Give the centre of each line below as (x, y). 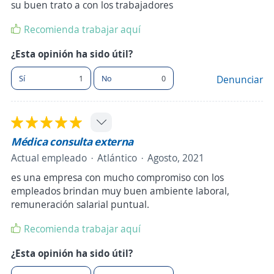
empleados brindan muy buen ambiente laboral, (120, 191)
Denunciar (240, 80)
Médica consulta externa (72, 142)
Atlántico (117, 158)
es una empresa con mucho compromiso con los (117, 178)
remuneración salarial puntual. (80, 205)
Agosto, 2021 (176, 158)
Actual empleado (49, 158)
